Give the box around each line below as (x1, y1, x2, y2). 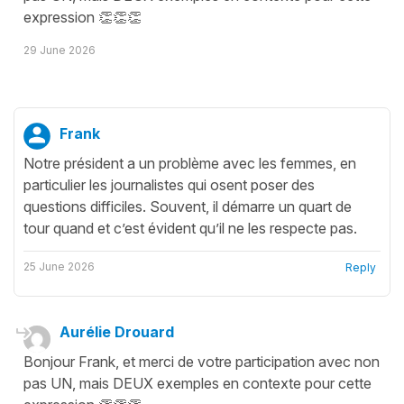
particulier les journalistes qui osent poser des (23, 175, 315, 194)
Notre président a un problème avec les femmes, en (23, 153, 356, 172)
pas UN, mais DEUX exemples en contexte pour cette (23, 373, 372, 392)
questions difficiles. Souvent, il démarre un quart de (23, 197, 352, 216)
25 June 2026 (23, 259, 95, 273)
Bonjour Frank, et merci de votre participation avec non (23, 352, 380, 371)
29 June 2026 (23, 42, 96, 57)
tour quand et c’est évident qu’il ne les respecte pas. (23, 218, 357, 237)
